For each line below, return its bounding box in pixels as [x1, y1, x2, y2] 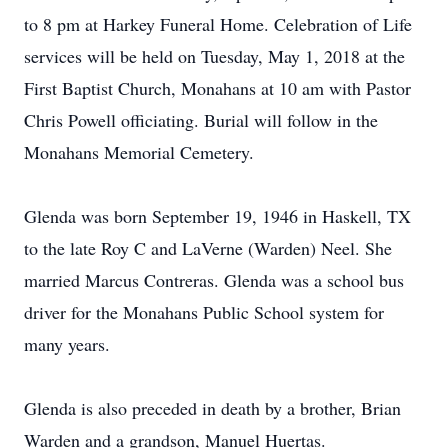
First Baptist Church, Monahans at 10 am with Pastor [24, 76, 411, 100]
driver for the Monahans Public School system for [24, 300, 384, 324]
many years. [24, 332, 110, 356]
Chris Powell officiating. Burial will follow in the [24, 108, 378, 132]
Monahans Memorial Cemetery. [24, 140, 254, 164]
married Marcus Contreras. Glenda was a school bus [24, 268, 404, 292]
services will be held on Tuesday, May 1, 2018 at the [24, 44, 405, 68]
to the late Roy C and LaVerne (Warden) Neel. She [24, 236, 392, 260]
